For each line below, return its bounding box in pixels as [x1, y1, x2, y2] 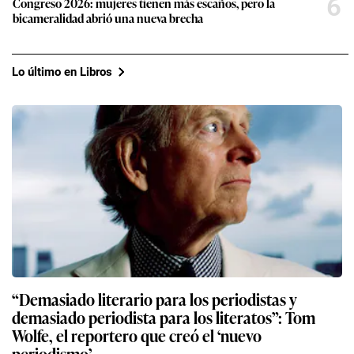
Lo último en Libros [12, 64, 112, 79]
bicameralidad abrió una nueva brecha [13, 9, 203, 27]
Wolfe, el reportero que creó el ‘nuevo [12, 323, 262, 348]
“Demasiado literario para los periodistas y [12, 287, 297, 311]
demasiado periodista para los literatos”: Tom [12, 305, 315, 330]
